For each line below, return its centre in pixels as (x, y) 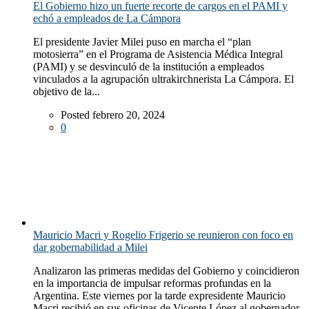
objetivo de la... (67, 91)
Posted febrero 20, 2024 (113, 114)
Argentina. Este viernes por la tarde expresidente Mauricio (159, 295)
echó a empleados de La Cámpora (107, 18)
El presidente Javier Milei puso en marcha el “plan (142, 41)
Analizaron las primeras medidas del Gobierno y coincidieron (166, 270)
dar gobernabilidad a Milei (90, 247)
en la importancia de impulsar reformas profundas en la (152, 283)
